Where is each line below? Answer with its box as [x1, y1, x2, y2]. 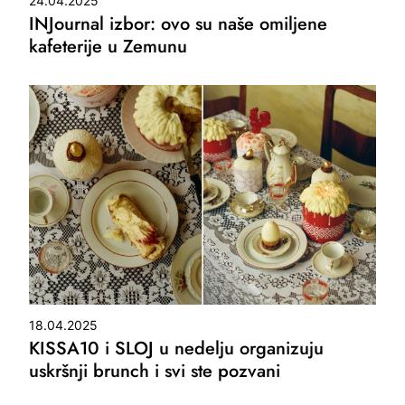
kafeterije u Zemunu [29, 33, 188, 61]
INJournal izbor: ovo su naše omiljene [29, 11, 328, 38]
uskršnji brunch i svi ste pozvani [29, 357, 281, 384]
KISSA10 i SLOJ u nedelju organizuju [29, 334, 325, 362]
